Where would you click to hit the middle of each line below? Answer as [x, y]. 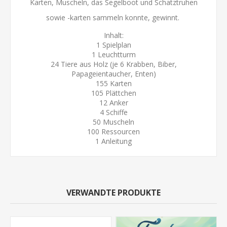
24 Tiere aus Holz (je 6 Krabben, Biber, [113, 64]
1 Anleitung [113, 141]
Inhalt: [113, 35]
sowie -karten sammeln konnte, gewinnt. [113, 17]
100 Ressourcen [113, 131]
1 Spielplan [113, 45]
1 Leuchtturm [113, 54]
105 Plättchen [113, 93]
